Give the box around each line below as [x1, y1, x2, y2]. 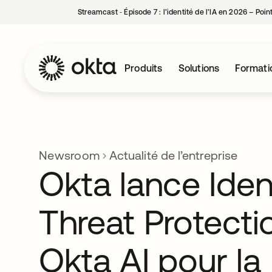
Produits [124, 63, 163, 73]
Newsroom [39, 148, 100, 162]
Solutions [178, 63, 220, 73]
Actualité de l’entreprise [109, 148, 237, 162]
